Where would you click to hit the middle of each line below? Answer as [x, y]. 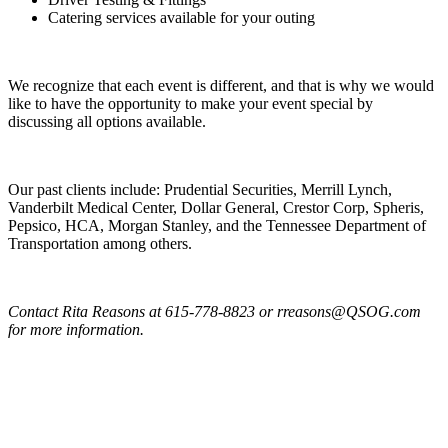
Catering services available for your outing [181, 18]
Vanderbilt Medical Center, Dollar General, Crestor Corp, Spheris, [216, 208]
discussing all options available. [107, 122]
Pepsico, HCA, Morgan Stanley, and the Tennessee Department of [217, 226]
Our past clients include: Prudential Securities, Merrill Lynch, [200, 190]
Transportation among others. [100, 244]
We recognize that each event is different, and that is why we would [221, 86]
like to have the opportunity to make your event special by [190, 104]
